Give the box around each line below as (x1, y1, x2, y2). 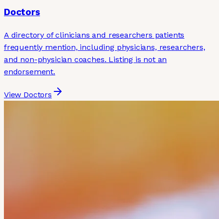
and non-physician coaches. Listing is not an (4, 55, 167, 65)
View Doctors (4, 90, 52, 100)
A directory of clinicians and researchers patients (4, 30, 185, 40)
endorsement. (4, 67, 55, 77)
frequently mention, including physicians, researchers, (4, 43, 205, 52)
